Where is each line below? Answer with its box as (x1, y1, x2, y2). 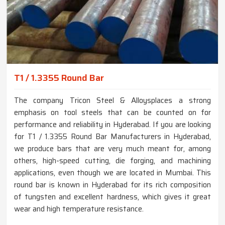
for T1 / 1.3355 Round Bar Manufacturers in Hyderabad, (14, 131, 211, 143)
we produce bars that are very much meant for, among (14, 143, 211, 155)
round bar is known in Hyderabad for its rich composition (14, 179, 211, 191)
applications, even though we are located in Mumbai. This (14, 167, 211, 179)
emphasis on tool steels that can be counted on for (14, 106, 211, 119)
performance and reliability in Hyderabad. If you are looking (14, 119, 211, 131)
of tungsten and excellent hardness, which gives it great (14, 191, 211, 203)
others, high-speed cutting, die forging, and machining (14, 155, 211, 167)
